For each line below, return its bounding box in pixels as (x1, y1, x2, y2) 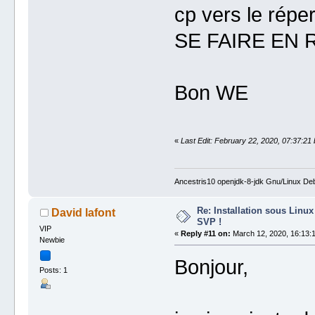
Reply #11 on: (180, 229, 231, 238)
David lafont (51, 206, 115, 219)
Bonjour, (174, 255, 248, 278)
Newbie (39, 236, 65, 245)
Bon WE (174, 82, 248, 105)
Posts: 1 (39, 265, 68, 274)
